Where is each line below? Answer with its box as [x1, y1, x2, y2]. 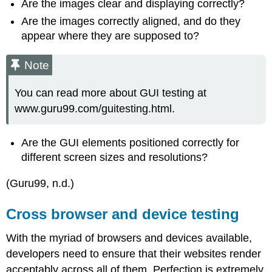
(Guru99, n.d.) [6, 177, 75, 189]
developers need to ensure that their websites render [6, 248, 262, 260]
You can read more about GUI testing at [15, 86, 207, 99]
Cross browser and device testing [6, 205, 240, 222]
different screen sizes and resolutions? [21, 151, 208, 163]
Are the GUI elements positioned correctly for [21, 137, 240, 149]
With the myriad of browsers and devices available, [6, 232, 253, 245]
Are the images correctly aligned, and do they [21, 15, 241, 27]
